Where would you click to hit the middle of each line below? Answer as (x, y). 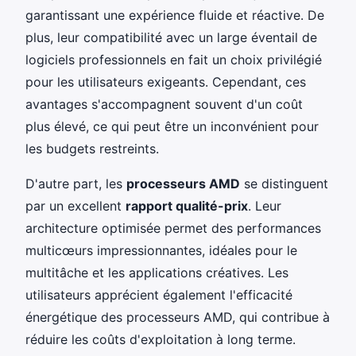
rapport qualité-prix (187, 205)
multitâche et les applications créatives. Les (157, 272)
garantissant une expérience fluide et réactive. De (175, 15)
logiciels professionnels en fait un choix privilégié (174, 59)
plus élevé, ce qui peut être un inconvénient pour (172, 126)
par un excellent (75, 205)
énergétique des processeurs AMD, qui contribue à (178, 317)
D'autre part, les (76, 183)
